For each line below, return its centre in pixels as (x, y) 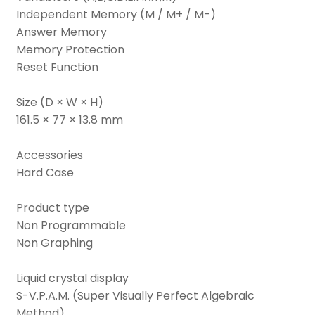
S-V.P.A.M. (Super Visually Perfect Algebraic (135, 295)
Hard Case (45, 172)
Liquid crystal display (72, 278)
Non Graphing (54, 243)
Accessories (50, 155)
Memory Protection (70, 49)
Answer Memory (62, 32)
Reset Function (57, 67)
